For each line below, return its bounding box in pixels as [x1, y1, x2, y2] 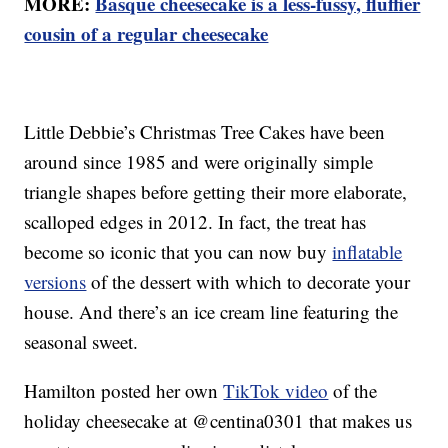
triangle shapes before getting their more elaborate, [24, 179, 408, 205]
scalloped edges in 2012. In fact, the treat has [24, 209, 367, 235]
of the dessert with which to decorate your [86, 269, 411, 295]
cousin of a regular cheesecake [24, 20, 269, 48]
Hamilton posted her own [24, 378, 224, 404]
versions [24, 269, 87, 295]
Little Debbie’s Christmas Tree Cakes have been [24, 119, 386, 145]
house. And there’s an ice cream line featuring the [24, 299, 399, 325]
